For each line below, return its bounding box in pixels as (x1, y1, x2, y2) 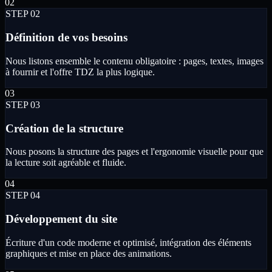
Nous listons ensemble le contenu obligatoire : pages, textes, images (5, 55, 263, 66)
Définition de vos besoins (5, 31, 127, 44)
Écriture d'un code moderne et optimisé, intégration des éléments (5, 237, 251, 248)
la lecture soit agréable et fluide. (5, 157, 126, 168)
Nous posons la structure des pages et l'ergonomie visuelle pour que (5, 146, 263, 157)
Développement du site (5, 212, 117, 225)
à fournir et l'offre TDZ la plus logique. (5, 66, 155, 77)
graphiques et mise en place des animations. (5, 248, 172, 259)
